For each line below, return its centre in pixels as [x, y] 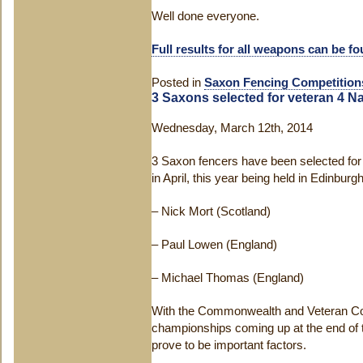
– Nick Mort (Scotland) [211, 211]
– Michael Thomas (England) [228, 278]
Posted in [178, 83]
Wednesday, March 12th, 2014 [232, 128]
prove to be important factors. [229, 345]
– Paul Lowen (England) [214, 245]
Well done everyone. [205, 16]
